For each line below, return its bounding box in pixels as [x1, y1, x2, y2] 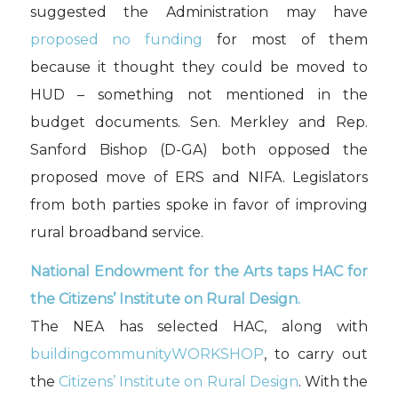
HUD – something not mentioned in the [29, 85, 369, 103]
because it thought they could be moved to [29, 58, 369, 76]
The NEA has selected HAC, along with [29, 318, 369, 336]
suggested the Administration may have [29, 3, 369, 20]
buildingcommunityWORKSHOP [29, 346, 264, 363]
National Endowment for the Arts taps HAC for [29, 263, 369, 281]
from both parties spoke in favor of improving [29, 195, 369, 213]
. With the [298, 373, 369, 391]
